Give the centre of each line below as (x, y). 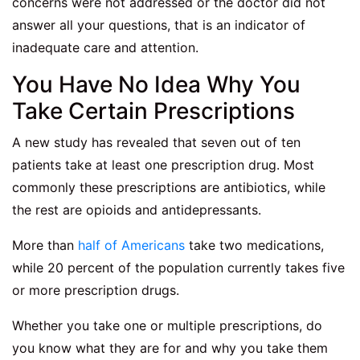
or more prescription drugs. (96, 290)
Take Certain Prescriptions (153, 111)
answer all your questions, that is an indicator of (159, 25)
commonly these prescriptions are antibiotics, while (169, 188)
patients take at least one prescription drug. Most (163, 165)
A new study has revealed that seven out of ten (156, 143)
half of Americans (131, 245)
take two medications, (254, 245)
